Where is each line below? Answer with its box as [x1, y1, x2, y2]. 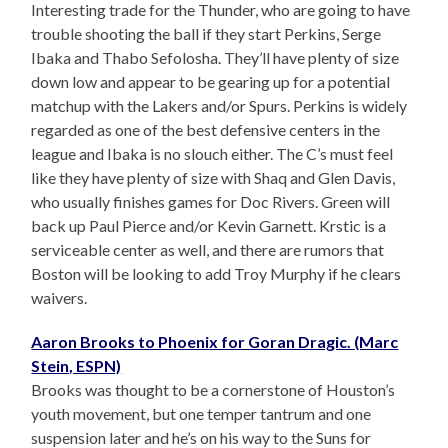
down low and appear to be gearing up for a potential [31, 72, 391, 92]
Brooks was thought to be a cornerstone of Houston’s [31, 380, 396, 400]
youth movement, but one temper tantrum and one [31, 404, 372, 424]
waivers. [31, 288, 88, 308]
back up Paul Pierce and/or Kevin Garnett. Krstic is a [31, 216, 387, 236]
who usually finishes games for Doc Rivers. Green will [31, 192, 391, 212]
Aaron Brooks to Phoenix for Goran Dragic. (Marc [31, 332, 399, 352]
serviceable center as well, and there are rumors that [31, 240, 385, 260]
